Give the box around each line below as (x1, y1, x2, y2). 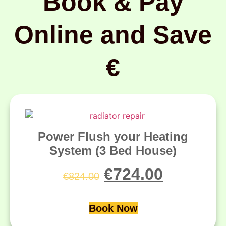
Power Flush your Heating (38, 129, 188, 143)
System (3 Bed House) (49, 143, 177, 157)
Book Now (88, 202, 138, 214)
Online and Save (14, 20, 212, 49)
